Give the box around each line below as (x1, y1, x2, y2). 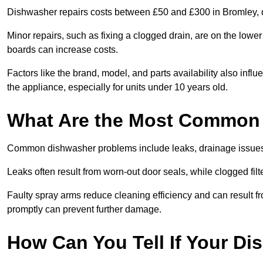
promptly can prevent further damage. (7, 204, 161, 215)
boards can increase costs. (7, 45, 118, 55)
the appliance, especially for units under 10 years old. (7, 82, 228, 93)
